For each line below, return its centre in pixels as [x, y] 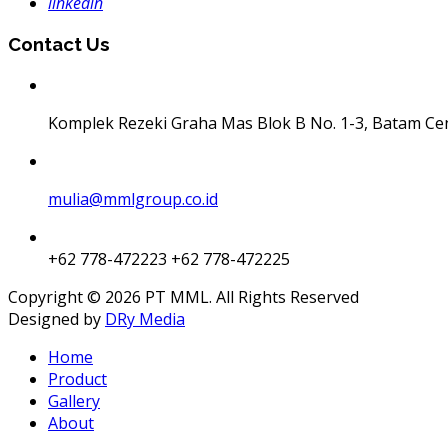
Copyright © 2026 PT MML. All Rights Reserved [183, 296]
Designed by [56, 318]
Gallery [74, 400]
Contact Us [59, 44]
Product [77, 378]
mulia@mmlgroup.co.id [133, 198]
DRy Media [145, 318]
